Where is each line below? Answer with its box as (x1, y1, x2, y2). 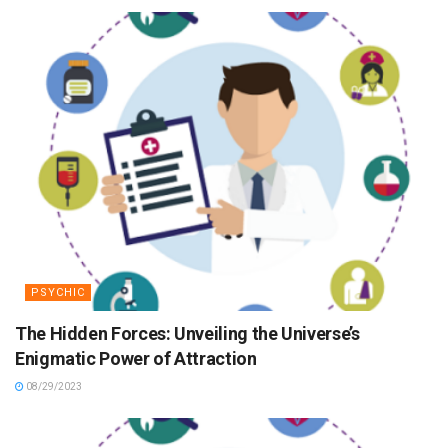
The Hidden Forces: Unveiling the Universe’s (15, 323, 360, 345)
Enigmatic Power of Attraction (15, 348, 257, 370)
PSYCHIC (31, 286, 85, 300)
